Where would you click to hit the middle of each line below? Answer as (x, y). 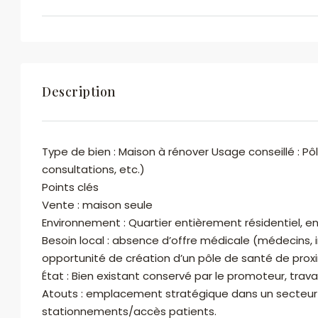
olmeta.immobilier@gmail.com (199, 13)
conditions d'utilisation (129, 266)
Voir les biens (156, 31)
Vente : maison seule (97, 205)
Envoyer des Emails (180, 301)
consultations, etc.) (93, 169)
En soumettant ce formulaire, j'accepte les (180, 248)
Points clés (70, 187)
